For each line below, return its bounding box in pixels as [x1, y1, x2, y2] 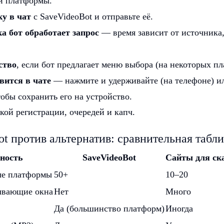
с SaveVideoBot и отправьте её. [31, 11, 153, 21]
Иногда [165, 203, 193, 213]
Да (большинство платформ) [54, 203, 164, 213]
